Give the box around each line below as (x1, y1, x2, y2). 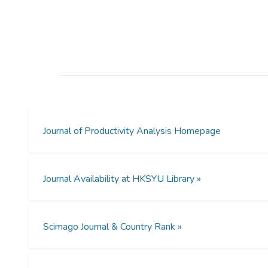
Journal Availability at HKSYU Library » (43, 172, 201, 186)
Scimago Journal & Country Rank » (43, 220, 182, 234)
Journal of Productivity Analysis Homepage (43, 124, 221, 138)
